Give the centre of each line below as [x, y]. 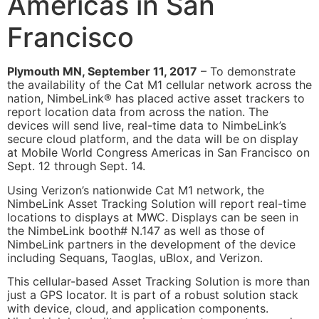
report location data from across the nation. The [138, 112]
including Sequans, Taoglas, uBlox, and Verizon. [135, 257]
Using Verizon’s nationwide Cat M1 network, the [136, 190]
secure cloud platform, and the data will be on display [153, 139]
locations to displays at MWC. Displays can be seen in [153, 217]
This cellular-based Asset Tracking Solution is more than [158, 281]
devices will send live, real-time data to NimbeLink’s [147, 126]
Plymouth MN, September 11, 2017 [102, 72]
